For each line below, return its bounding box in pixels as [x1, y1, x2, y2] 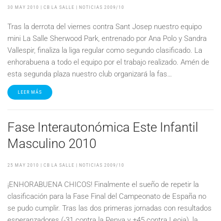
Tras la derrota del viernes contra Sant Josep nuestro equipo [7, 22, 202, 31]
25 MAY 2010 [7, 162, 39, 168]
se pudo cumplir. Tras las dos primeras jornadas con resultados [7, 204, 212, 213]
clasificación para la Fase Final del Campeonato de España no [7, 192, 206, 201]
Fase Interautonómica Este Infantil [7, 120, 198, 135]
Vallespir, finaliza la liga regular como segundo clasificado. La [7, 46, 202, 55]
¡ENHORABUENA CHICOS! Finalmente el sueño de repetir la [7, 180, 199, 189]
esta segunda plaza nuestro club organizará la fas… [7, 70, 172, 78]
